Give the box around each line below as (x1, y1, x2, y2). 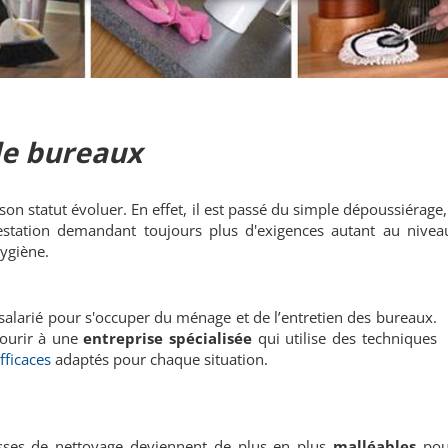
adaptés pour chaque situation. (55, 348, 268, 369)
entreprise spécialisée (83, 327, 258, 348)
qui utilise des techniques (257, 327, 437, 348)
